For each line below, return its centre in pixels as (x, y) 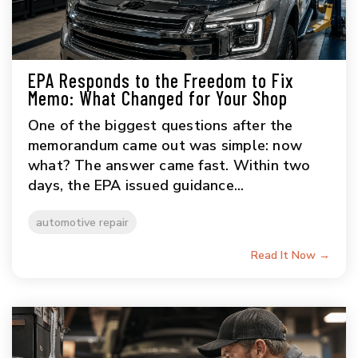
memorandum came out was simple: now (165, 146)
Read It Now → (290, 256)
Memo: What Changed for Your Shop (158, 98)
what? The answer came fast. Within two (169, 166)
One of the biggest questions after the (161, 126)
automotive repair (82, 223)
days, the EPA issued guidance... (136, 186)
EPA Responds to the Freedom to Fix (161, 81)
